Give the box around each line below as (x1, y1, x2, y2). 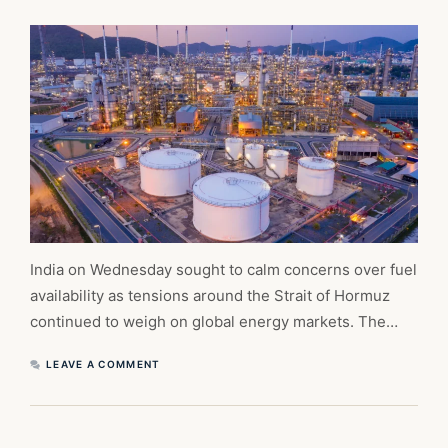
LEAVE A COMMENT (46, 358, 161, 371)
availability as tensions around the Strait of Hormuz (30, 286, 390, 306)
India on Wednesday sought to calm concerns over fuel (30, 260, 417, 280)
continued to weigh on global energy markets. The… (30, 312, 398, 332)
